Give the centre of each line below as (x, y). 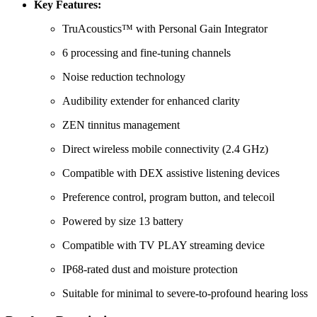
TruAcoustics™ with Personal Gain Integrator (165, 29)
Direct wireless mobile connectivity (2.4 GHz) (165, 149)
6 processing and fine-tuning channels (146, 53)
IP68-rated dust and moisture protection (150, 270)
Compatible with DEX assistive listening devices (171, 173)
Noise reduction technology (124, 77)
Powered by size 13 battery (123, 221)
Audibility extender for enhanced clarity (151, 101)
